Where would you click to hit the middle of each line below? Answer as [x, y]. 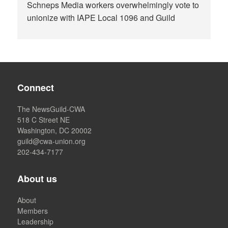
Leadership [36, 222]
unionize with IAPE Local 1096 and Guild [101, 18]
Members [33, 211]
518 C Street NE [44, 120]
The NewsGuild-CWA [51, 109]
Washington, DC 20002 [55, 131]
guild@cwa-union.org [52, 141]
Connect [36, 88]
